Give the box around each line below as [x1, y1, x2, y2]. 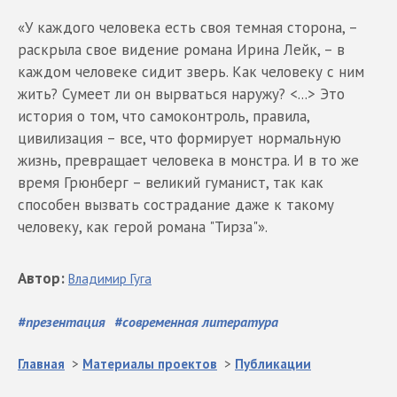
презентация [26, 313, 105, 331]
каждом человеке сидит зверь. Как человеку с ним [18, 62, 364, 82]
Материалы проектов [82, 355, 217, 372]
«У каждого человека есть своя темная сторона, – [18, 18, 357, 37]
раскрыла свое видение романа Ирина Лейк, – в [18, 40, 345, 59]
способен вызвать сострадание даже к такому [18, 195, 334, 214]
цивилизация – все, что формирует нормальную [18, 128, 341, 148]
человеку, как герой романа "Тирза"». [18, 217, 268, 237]
